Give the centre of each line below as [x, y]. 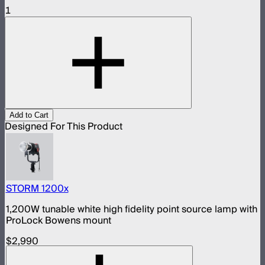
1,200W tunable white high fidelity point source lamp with [131, 210]
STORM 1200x [37, 189]
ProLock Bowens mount [58, 221]
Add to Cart [29, 115]
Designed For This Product [64, 126]
